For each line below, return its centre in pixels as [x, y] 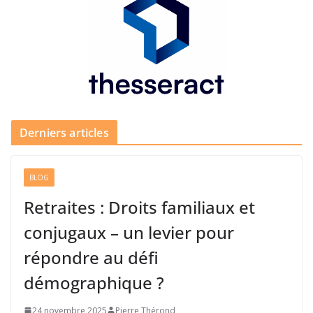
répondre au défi [91, 257]
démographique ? [94, 282]
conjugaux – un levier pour [129, 232]
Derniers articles [64, 132]
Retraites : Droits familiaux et [139, 207]
